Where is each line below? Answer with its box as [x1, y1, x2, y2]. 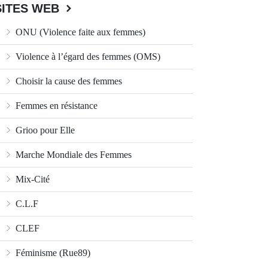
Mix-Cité [13, 174, 50, 185]
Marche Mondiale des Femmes [13, 150, 132, 160]
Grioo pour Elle [13, 125, 75, 136]
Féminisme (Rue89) [13, 248, 90, 258]
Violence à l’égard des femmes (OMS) [13, 51, 160, 62]
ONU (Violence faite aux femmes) [13, 27, 145, 38]
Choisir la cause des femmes [13, 76, 122, 87]
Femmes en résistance [13, 100, 98, 111]
